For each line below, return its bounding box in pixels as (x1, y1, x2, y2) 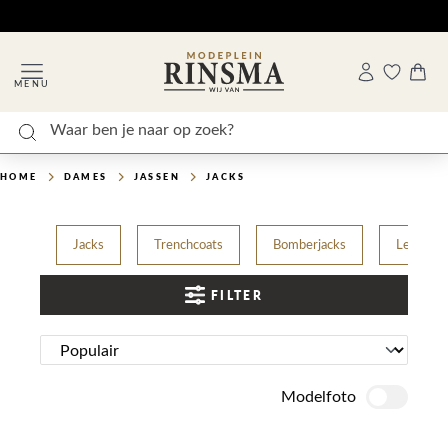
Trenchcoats (154, 238, 223, 252)
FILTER (210, 287, 264, 303)
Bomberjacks (273, 238, 346, 252)
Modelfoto (281, 389, 356, 405)
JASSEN (133, 171, 181, 182)
